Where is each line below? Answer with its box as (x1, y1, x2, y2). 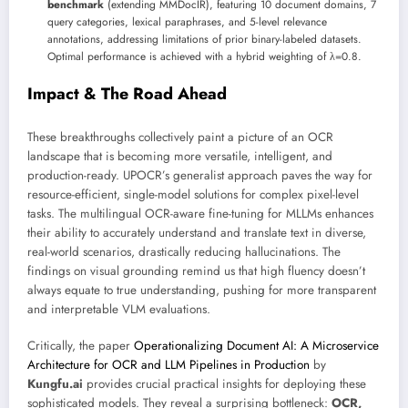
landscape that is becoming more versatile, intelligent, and (27, 147, 332, 165)
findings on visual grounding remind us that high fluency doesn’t (27, 261, 365, 280)
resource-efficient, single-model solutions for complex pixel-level (27, 185, 359, 203)
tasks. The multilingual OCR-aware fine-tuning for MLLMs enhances (27, 204, 373, 222)
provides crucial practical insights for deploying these (83, 374, 366, 393)
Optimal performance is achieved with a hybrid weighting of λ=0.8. (47, 48, 362, 65)
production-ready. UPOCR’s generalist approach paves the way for (27, 166, 372, 184)
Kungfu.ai (27, 374, 83, 393)
